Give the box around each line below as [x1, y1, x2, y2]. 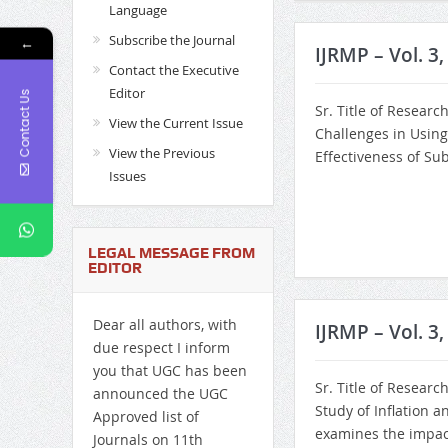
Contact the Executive [108, 61, 239, 80]
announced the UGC [92, 384, 228, 404]
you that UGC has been [92, 361, 247, 381]
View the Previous [108, 144, 215, 163]
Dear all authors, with [92, 315, 237, 335]
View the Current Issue [108, 114, 243, 133]
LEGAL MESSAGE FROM [87, 244, 255, 263]
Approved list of [92, 407, 199, 427]
